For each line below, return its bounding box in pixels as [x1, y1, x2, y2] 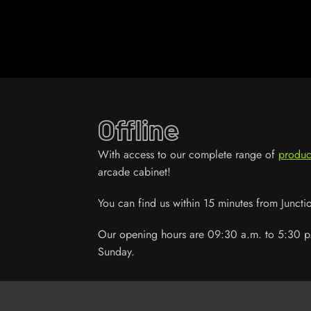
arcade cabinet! [98, 164, 171, 180]
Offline [98, 112, 180, 146]
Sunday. [98, 244, 135, 260]
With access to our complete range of [98, 146, 279, 162]
